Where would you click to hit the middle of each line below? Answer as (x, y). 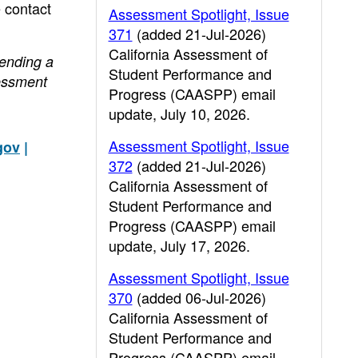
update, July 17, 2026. (179, 245)
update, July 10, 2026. (179, 113)
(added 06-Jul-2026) (199, 297)
